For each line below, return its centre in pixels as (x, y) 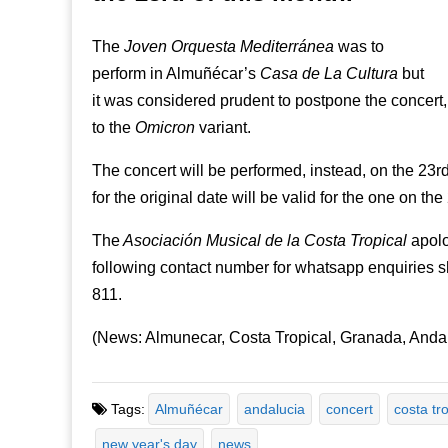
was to (359, 47)
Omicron (165, 128)
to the (113, 128)
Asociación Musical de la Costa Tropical (263, 241)
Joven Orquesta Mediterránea (229, 47)
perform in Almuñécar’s (174, 74)
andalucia (274, 408)
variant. (223, 128)
